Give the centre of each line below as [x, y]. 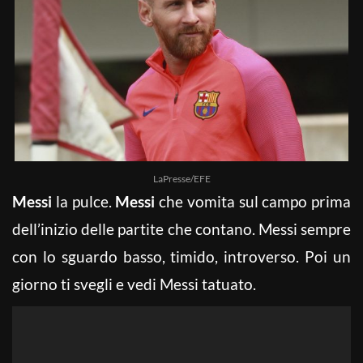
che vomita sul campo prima [253, 201]
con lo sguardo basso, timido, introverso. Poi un [181, 256]
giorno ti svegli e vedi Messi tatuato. [134, 284]
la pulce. [84, 201]
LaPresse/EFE [181, 178]
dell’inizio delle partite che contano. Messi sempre [181, 228]
